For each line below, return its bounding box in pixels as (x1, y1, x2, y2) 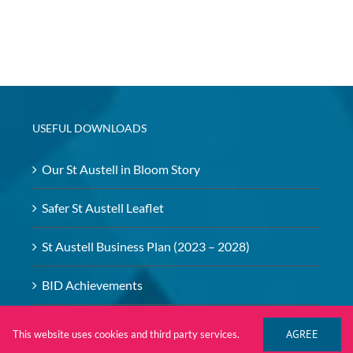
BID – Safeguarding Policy (42, 316, 182, 331)
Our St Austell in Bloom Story (42, 162, 201, 176)
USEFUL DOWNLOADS (32, 121, 147, 135)
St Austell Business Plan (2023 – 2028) (42, 239, 251, 254)
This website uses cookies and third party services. (12, 328, 240, 340)
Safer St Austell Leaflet (42, 200, 165, 215)
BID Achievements (42, 277, 143, 292)
